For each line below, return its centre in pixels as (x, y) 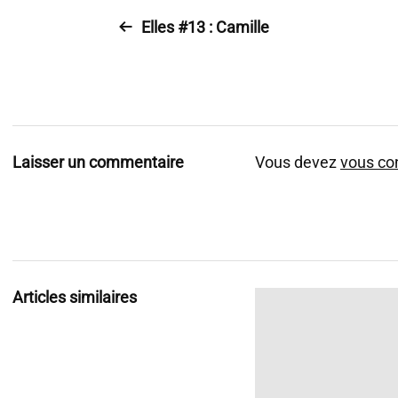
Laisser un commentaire (98, 162)
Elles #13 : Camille (205, 27)
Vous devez (298, 162)
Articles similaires (75, 297)
